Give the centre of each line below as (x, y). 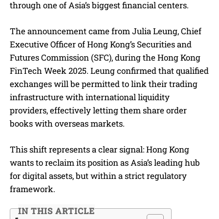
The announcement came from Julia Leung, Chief (106, 31)
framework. (33, 189)
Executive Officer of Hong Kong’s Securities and (101, 44)
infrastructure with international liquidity (90, 97)
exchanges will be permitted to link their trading (104, 84)
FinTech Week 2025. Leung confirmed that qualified (109, 71)
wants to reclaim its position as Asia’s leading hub (105, 163)
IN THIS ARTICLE (57, 211)
